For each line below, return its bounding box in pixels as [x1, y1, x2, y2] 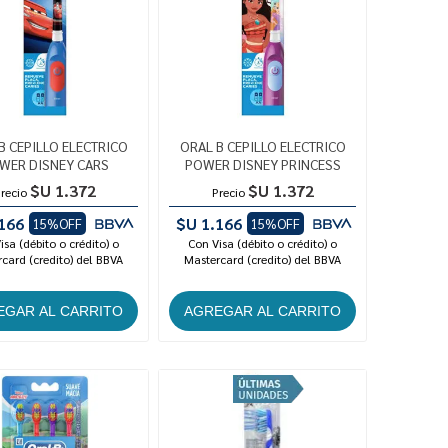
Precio [211, 184, 245, 201]
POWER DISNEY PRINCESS [184, 155, 341, 174]
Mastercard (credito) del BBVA [184, 251, 342, 268]
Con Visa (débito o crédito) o [188, 235, 338, 252]
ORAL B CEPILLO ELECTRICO [179, 137, 346, 156]
